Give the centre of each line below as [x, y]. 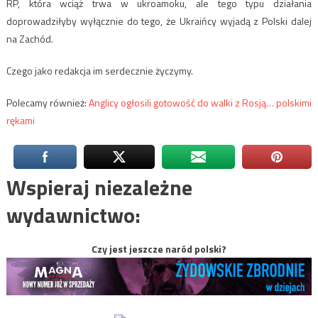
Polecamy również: [47, 103]
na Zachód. [29, 39]
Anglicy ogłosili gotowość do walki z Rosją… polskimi [200, 103]
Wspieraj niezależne [99, 188]
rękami [20, 121]
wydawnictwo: [73, 215]
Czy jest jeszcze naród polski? [159, 249]
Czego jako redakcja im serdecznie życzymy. [99, 71]
